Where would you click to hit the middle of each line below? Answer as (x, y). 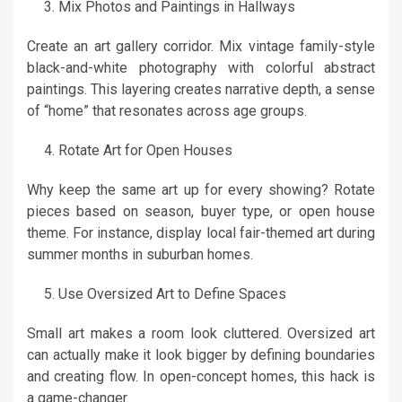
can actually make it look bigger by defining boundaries (201, 355)
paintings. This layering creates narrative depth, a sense (201, 90)
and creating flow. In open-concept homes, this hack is (201, 377)
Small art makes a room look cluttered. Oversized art (201, 334)
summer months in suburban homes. (140, 255)
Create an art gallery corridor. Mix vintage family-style (201, 47)
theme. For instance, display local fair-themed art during (201, 233)
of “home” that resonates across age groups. (167, 111)
